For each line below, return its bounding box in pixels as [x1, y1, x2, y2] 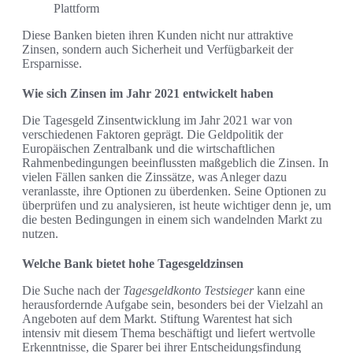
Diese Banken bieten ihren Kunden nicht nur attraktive [22, 28, 293, 43]
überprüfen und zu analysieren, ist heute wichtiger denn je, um [22, 199, 331, 213]
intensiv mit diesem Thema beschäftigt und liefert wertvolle [22, 326, 315, 340]
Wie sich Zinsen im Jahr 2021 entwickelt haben [22, 87, 273, 101]
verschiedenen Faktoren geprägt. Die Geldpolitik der [22, 128, 283, 142]
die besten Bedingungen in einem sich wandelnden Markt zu [22, 213, 322, 227]
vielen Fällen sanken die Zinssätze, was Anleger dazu [22, 170, 287, 184]
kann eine [254, 284, 305, 298]
